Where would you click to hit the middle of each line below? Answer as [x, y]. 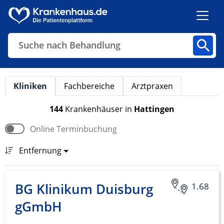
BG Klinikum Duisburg [84, 189]
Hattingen [154, 109]
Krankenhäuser [95, 109]
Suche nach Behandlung [69, 45]
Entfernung [40, 150]
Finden [103, 143]
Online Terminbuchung [73, 129]
